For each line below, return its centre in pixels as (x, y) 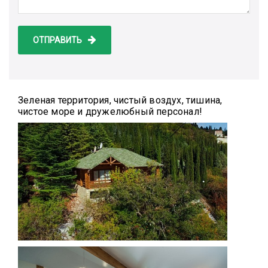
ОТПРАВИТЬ (58, 40)
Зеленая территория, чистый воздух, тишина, (120, 100)
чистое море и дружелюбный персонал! (110, 111)
